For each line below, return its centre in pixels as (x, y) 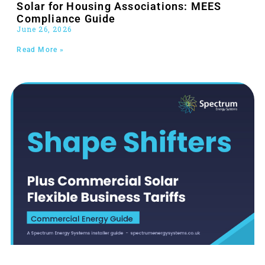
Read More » (41, 50)
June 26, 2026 (44, 29)
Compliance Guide (66, 19)
